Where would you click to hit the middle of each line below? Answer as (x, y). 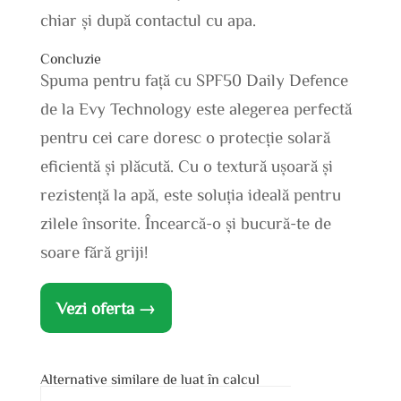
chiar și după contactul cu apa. (148, 20)
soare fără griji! (94, 252)
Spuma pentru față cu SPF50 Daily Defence (194, 80)
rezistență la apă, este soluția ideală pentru (190, 194)
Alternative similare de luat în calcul (149, 379)
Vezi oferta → (106, 308)
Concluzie (70, 59)
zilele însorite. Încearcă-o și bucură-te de (185, 223)
